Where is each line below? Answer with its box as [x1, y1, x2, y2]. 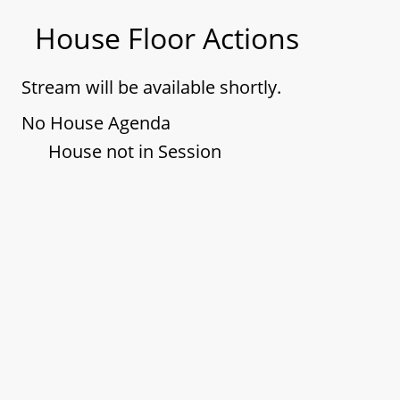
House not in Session [48, 139, 221, 163]
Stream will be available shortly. [21, 75, 281, 99]
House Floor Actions [35, 19, 299, 57]
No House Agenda [21, 111, 171, 135]
